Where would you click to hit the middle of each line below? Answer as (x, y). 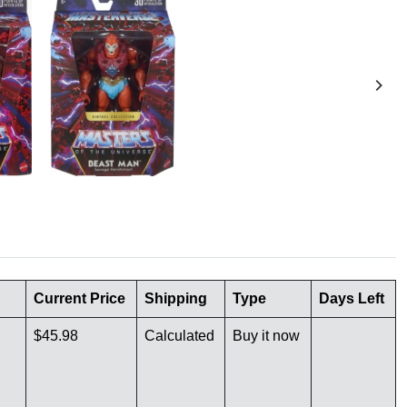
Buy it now (266, 336)
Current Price (79, 299)
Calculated (179, 336)
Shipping (176, 299)
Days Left (352, 299)
